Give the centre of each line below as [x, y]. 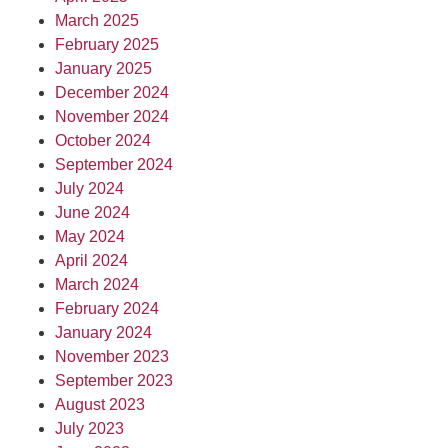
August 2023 [100, 404]
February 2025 [107, 44]
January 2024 [103, 332]
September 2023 [114, 380]
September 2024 [114, 164]
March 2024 [97, 284]
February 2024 [107, 308]
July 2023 [89, 428]
